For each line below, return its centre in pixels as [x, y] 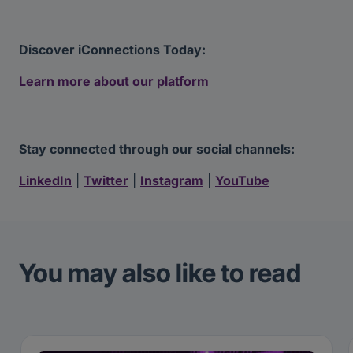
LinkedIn [45, 180]
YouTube [242, 180]
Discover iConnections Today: [112, 50]
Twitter [106, 180]
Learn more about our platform [114, 81]
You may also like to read [160, 273]
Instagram [172, 180]
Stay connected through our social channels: [157, 149]
